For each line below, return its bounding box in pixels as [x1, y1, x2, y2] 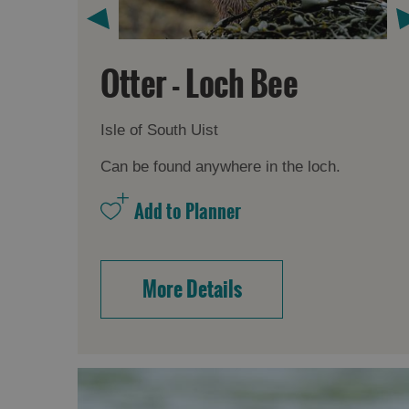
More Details [142, 274, 242, 306]
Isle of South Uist [100, 121, 219, 140]
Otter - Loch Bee [100, 59, 299, 110]
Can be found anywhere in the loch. [100, 158, 341, 176]
